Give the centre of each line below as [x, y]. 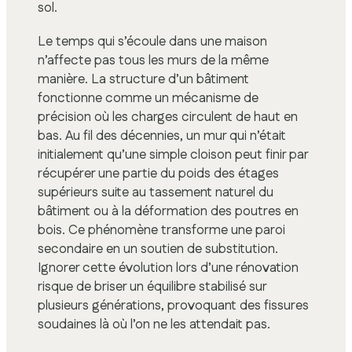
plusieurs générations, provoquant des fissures [173, 306]
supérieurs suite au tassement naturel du [156, 193]
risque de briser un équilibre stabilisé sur [152, 287]
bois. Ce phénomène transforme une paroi [161, 231]
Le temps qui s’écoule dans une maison [152, 42]
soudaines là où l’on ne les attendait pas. [154, 325]
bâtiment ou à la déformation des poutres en [168, 212]
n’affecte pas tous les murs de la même [153, 61]
